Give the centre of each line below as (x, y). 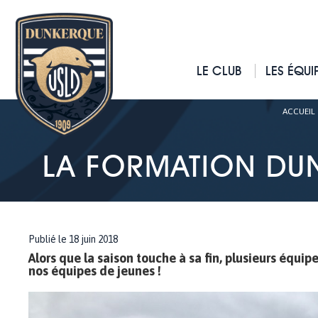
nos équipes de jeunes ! (95, 271)
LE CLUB (219, 71)
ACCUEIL (298, 111)
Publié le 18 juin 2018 (73, 239)
